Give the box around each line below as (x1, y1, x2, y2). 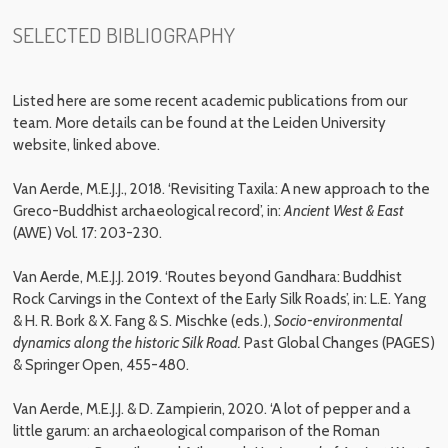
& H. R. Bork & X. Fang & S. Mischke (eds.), (12, 312, 274, 330)
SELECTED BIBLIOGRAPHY (12, 21, 235, 48)
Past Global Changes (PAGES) (240, 334, 435, 352)
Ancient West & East (283, 202, 404, 220)
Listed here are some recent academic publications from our (12, 92, 407, 110)
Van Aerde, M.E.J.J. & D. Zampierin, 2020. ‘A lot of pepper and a (12, 400, 411, 418)
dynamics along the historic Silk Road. (12, 334, 241, 352)
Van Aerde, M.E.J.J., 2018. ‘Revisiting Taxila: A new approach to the (12, 180, 430, 198)
